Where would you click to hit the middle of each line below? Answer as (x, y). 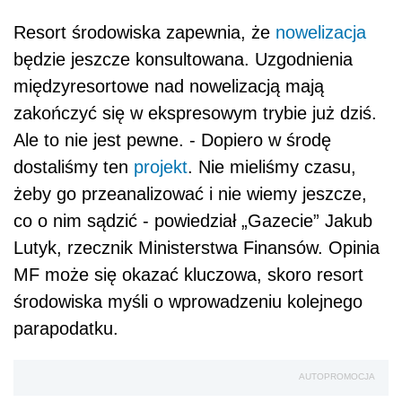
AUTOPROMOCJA (337, 377)
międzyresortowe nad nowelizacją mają (169, 87)
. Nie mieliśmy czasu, (272, 167)
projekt (161, 167)
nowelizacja (321, 33)
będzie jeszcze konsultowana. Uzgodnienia (183, 60)
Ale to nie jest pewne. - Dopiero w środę (172, 140)
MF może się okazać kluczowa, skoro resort (188, 275)
